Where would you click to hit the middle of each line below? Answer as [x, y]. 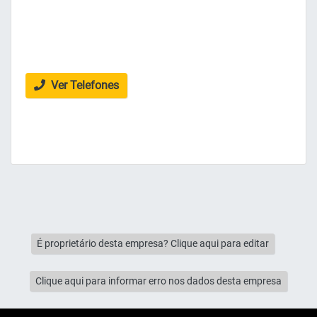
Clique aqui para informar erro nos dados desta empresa [158, 281]
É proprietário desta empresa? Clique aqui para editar [153, 244]
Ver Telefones [83, 86]
